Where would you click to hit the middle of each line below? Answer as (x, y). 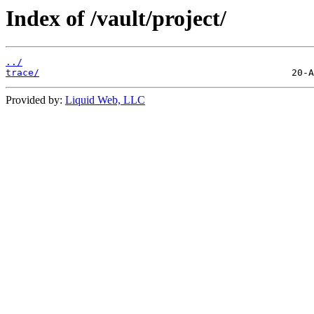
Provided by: (35, 100)
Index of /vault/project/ (116, 18)
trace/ (22, 73)
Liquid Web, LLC (105, 100)
